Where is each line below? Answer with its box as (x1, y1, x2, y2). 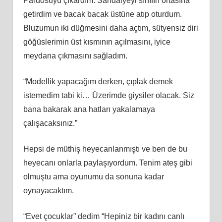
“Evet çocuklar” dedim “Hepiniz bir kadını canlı (23, 212, 184, 221)
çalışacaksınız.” (23, 118, 77, 127)
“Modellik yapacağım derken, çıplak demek (23, 77, 173, 86)
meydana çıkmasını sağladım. (23, 51, 127, 60)
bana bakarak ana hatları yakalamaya (23, 105, 155, 113)
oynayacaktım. (23, 186, 74, 195)
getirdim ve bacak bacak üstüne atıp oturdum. (23, 9, 182, 18)
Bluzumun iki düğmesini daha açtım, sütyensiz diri (23, 23, 198, 32)
